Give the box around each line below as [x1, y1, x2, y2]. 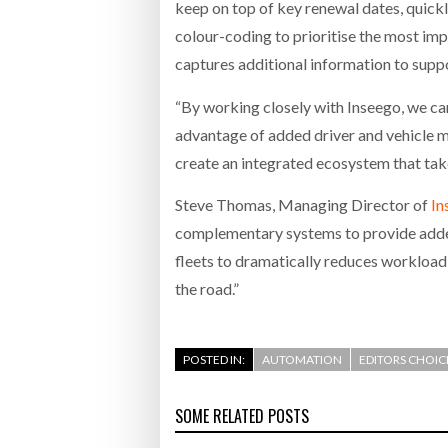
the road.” [175, 278, 239, 298]
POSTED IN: [183, 352, 245, 368]
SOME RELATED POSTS [175, 404, 309, 429]
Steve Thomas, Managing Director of [175, 194, 431, 214]
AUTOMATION [262, 352, 342, 368]
